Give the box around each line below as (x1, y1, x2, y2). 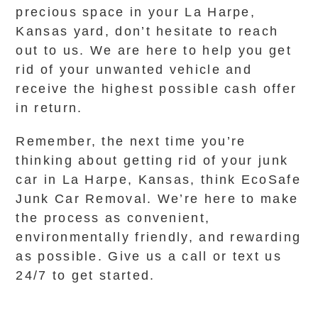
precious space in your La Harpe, (16, 5, 256, 19)
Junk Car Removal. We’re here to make (16, 192, 299, 206)
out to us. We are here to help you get (16, 43, 292, 57)
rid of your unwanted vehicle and (16, 62, 253, 77)
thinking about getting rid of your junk (16, 153, 289, 168)
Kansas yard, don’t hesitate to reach (16, 24, 279, 38)
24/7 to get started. (16, 268, 155, 283)
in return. (16, 101, 83, 115)
